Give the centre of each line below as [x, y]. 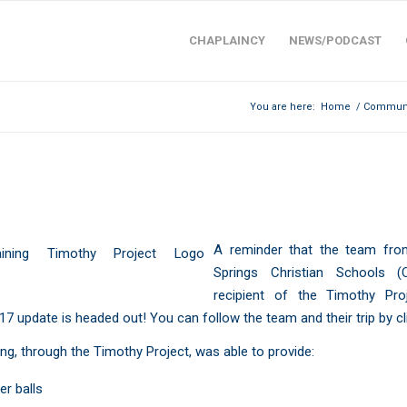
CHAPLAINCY [227, 40]
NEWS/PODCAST [335, 40]
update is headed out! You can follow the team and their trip [196, 318]
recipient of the [270, 295]
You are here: [283, 107]
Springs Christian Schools [299, 272]
